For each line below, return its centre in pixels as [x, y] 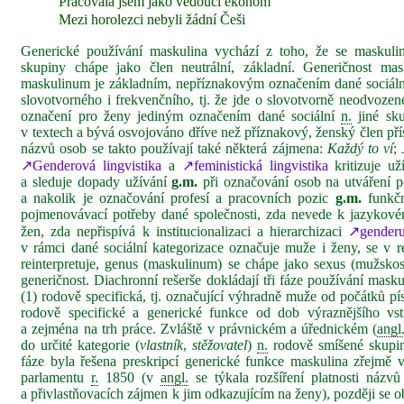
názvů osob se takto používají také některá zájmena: [174, 148]
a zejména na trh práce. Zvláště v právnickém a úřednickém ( [199, 329]
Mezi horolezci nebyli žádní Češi [152, 19]
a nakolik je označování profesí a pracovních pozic [178, 198]
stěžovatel [220, 345]
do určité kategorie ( [81, 345]
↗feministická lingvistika [255, 165]
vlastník [162, 345]
